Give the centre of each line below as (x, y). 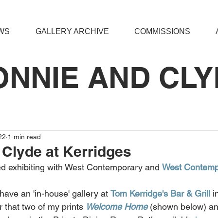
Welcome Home (117, 207)
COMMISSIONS (162, 31)
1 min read (24, 136)
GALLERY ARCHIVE (72, 31)
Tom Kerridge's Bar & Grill (160, 193)
